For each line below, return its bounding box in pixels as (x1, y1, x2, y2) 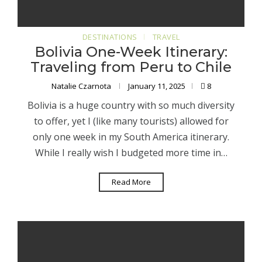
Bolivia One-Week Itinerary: (35, 43, 227, 61)
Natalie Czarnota (51, 81, 113, 92)
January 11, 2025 (127, 81, 185, 92)
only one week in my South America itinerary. (33, 130, 229, 144)
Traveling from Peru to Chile (30, 58, 232, 76)
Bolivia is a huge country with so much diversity (27, 99, 235, 112)
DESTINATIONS (82, 32, 137, 43)
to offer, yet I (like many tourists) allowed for (33, 115, 229, 128)
